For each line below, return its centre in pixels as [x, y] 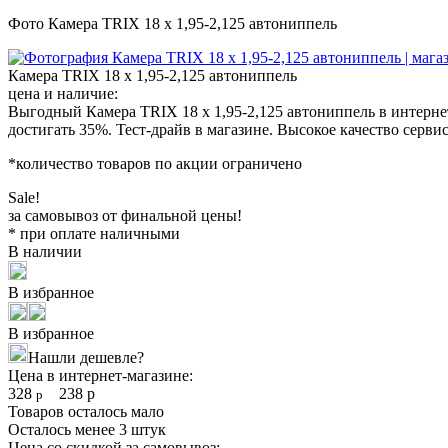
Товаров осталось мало [86, 411]
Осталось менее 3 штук [87, 429]
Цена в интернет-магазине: [100, 375]
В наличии [45, 251]
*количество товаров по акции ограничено [155, 163]
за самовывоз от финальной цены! [125, 215]
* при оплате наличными [94, 233]
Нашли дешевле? [86, 357]
